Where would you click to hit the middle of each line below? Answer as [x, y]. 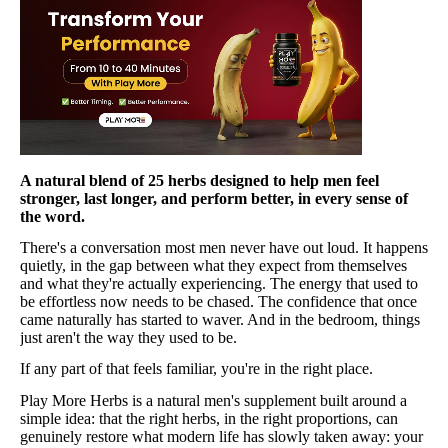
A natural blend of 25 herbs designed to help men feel [199, 180]
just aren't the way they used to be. [128, 338]
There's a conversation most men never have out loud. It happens [224, 248]
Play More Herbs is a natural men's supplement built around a [213, 400]
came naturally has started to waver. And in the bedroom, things [220, 320]
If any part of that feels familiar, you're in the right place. [196, 369]
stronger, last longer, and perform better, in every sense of [214, 198]
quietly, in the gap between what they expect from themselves [213, 266]
